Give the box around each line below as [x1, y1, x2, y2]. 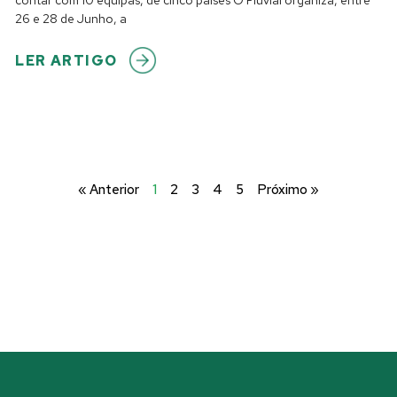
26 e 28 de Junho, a [15, 10, 128, 27]
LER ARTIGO [15, 51, 118, 70]
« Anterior [78, 180, 139, 198]
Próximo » [257, 180, 319, 198]
